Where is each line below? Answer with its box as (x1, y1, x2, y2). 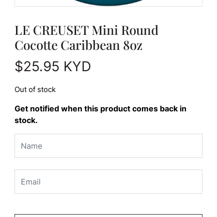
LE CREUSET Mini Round (15, 21, 158, 38)
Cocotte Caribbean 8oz (15, 36, 142, 53)
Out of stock (15, 85, 56, 94)
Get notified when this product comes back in (15, 103, 186, 113)
